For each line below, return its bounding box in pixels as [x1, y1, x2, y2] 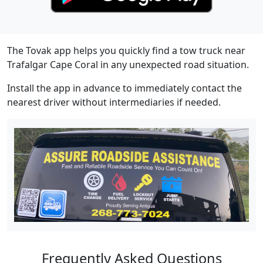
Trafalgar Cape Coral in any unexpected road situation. [7, 58, 249, 72]
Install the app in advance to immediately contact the [7, 82, 242, 95]
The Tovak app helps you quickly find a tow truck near [7, 44, 245, 58]
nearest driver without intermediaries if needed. [7, 96, 221, 109]
